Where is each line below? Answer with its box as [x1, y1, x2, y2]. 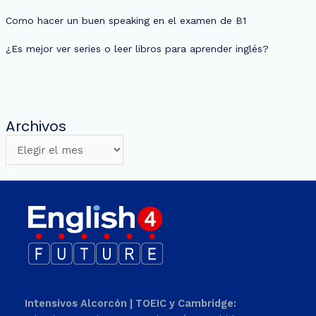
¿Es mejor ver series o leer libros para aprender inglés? [5, 42, 269, 54]
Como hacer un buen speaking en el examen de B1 [5, 14, 246, 26]
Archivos [5, 116, 66, 136]
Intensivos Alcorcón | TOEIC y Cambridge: [25, 297, 236, 310]
